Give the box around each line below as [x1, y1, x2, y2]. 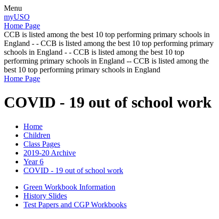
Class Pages [23, 139, 60, 148]
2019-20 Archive [23, 148, 76, 157]
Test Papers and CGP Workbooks [23, 200, 127, 209]
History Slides [23, 191, 67, 200]
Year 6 [23, 157, 44, 166]
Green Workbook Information [23, 182, 115, 191]
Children [23, 131, 50, 139]
